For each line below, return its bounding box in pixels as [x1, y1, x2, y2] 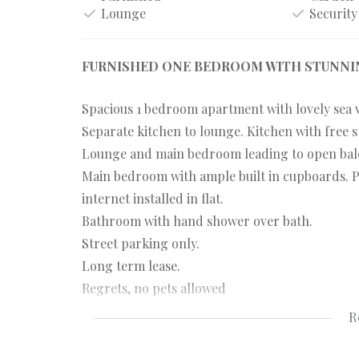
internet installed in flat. [82, 190, 224, 207]
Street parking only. [82, 235, 200, 252]
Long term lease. [82, 257, 180, 274]
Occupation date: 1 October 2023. [82, 302, 273, 319]
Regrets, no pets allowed [82, 280, 226, 296]
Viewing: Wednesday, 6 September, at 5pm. [82, 325, 328, 341]
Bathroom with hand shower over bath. [82, 212, 313, 229]
